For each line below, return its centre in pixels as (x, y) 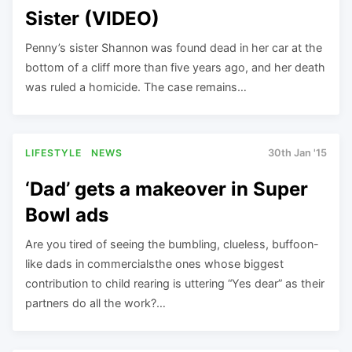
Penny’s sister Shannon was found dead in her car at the (174, 47)
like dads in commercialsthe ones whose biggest (154, 263)
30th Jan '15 (297, 152)
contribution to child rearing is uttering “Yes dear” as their (175, 283)
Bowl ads (67, 214)
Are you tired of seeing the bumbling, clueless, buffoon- (172, 244)
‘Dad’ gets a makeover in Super (167, 189)
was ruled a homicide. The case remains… (136, 86)
